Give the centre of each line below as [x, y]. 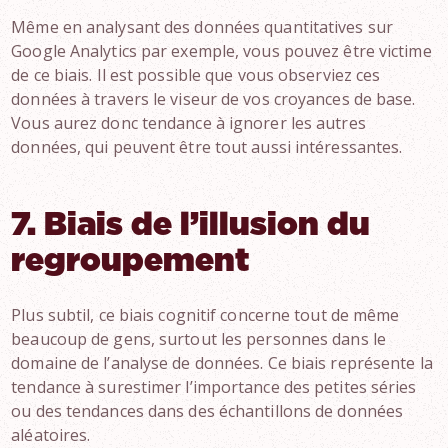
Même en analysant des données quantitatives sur [202, 27]
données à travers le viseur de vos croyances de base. [213, 99]
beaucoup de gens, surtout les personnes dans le [198, 339]
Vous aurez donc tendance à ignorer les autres [188, 123]
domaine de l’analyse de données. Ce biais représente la [222, 363]
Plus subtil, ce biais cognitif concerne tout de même [205, 315]
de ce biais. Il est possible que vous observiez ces [196, 75]
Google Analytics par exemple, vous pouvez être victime [221, 51]
